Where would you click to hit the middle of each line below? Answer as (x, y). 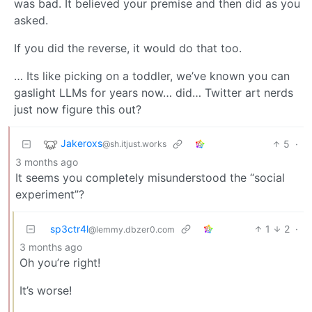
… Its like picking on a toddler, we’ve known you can (152, 76)
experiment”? (50, 194)
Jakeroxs (81, 143)
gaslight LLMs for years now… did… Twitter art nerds (154, 92)
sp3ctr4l (69, 228)
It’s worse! (46, 290)
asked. (31, 20)
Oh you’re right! (60, 262)
